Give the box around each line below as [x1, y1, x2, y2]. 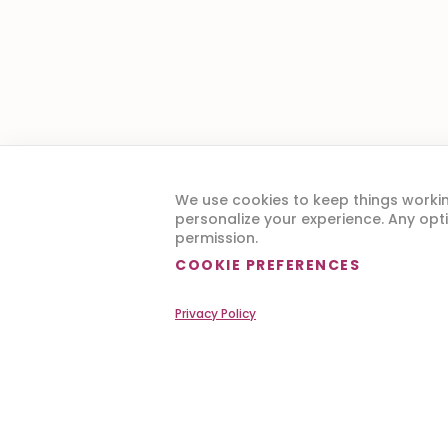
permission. [175, 228, 258, 248]
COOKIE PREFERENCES [175, 255, 360, 275]
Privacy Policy [175, 305, 256, 322]
